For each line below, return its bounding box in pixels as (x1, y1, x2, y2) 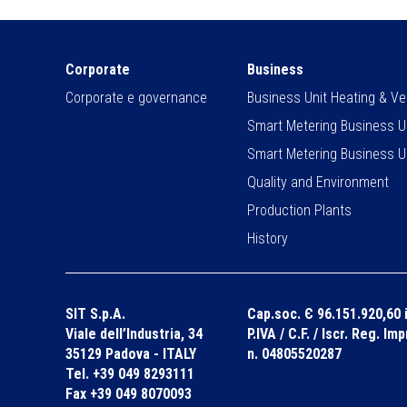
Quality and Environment (247, 173, 389, 191)
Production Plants (247, 201, 352, 219)
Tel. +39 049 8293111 (65, 364, 194, 382)
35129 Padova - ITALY (65, 344, 196, 362)
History (247, 229, 288, 247)
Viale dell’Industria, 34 (65, 324, 203, 342)
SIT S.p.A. (65, 304, 125, 323)
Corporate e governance (65, 88, 207, 106)
